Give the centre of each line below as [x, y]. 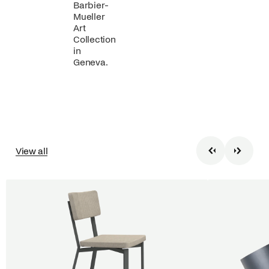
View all [32, 151]
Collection [95, 39]
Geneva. [91, 62]
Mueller [89, 16]
